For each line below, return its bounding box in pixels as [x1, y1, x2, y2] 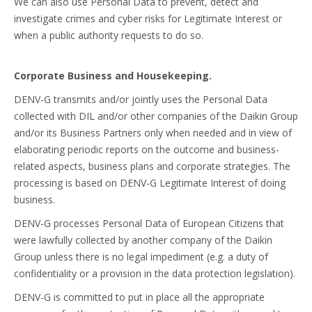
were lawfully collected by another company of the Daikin [14, 233, 272, 247]
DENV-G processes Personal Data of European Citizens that [14, 217, 284, 230]
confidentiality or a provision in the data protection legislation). [14, 267, 295, 280]
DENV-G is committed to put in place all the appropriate [14, 290, 265, 304]
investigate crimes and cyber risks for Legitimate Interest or [14, 12, 282, 25]
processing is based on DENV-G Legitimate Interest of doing [14, 176, 286, 189]
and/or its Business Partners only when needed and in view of [14, 126, 292, 139]
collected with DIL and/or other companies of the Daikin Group [14, 109, 298, 123]
